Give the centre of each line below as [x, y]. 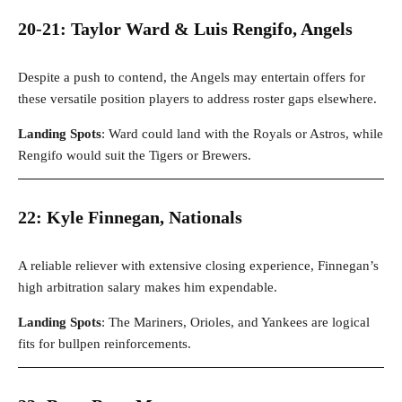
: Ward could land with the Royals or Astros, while [242, 134]
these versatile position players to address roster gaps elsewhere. [197, 99]
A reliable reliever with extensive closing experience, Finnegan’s [198, 266]
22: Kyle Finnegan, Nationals [130, 218]
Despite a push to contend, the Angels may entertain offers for [192, 78]
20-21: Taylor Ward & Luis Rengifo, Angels [185, 29]
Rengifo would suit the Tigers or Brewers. [135, 156]
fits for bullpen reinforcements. [105, 344]
